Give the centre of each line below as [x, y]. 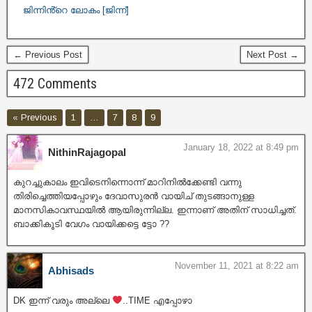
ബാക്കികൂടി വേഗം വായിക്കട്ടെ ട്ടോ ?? [91, 224]
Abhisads [71, 270]
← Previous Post [48, 54]
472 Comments [55, 83]
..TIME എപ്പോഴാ [157, 300]
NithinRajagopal [87, 152]
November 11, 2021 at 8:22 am [237, 265]
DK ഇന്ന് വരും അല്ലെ [63, 300]
